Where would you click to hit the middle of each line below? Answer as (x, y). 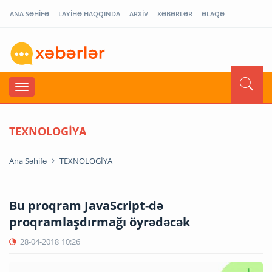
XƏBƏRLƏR (175, 14)
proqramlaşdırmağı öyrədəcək (100, 222)
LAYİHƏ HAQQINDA (89, 14)
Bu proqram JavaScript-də (86, 205)
